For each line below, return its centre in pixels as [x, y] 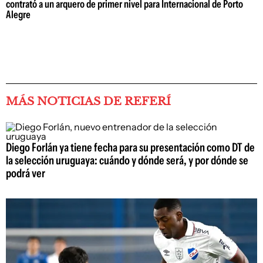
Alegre [18, 15]
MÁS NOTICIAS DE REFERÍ [88, 101]
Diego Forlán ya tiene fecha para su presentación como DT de [130, 147]
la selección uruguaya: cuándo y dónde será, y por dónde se [127, 160]
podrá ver [26, 173]
